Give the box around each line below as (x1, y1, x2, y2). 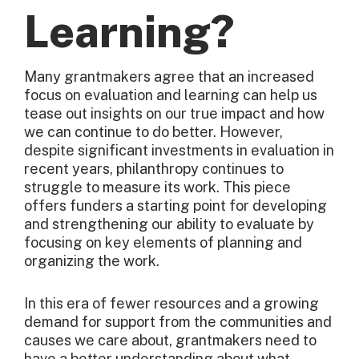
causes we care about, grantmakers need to (24, 332, 317, 349)
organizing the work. (24, 252, 159, 270)
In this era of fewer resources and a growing (24, 295, 319, 313)
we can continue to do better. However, (24, 123, 283, 141)
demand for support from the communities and (24, 313, 332, 331)
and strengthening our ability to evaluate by (24, 216, 314, 233)
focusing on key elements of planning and (24, 234, 302, 252)
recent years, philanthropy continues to (24, 160, 284, 178)
